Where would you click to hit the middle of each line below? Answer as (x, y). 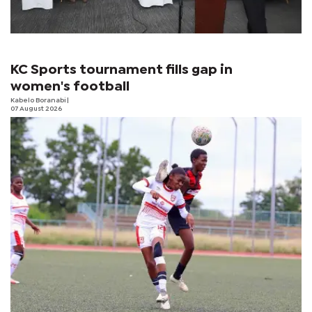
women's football (70, 86)
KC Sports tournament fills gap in (122, 70)
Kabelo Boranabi (39, 100)
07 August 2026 (36, 109)
